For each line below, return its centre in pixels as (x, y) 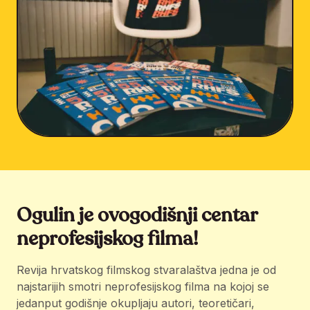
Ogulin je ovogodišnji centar (137, 215)
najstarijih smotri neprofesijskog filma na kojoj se (143, 286)
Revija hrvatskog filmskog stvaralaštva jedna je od (146, 270)
